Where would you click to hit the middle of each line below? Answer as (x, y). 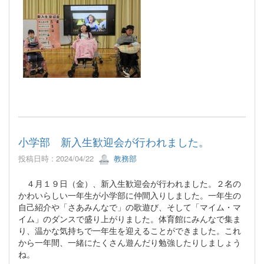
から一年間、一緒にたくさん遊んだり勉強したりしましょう (130, 242)
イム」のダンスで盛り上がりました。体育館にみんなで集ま (130, 219)
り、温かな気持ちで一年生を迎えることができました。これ (130, 231)
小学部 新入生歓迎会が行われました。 (114, 142)
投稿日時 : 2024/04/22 (58, 159)
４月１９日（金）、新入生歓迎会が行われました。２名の (130, 184)
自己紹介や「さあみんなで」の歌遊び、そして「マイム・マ (130, 207)
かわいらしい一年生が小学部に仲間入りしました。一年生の (130, 195)
